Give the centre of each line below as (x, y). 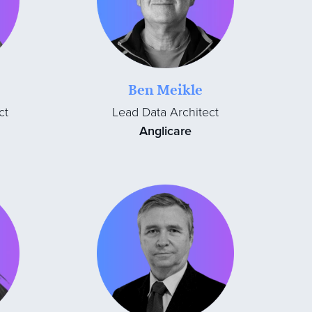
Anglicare (166, 131)
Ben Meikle (166, 90)
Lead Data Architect (166, 112)
